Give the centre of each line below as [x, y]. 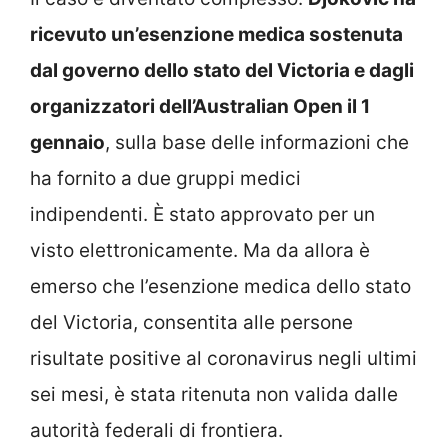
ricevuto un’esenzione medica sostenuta [216, 34]
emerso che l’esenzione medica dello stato [220, 286]
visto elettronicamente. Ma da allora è [200, 250]
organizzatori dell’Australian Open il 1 [200, 106]
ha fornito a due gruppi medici [165, 178]
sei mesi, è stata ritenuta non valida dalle [214, 394]
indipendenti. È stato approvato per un [202, 214]
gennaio [67, 142]
